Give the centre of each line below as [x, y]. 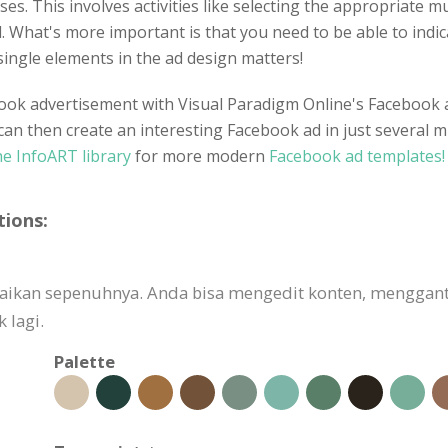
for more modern [202, 155]
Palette [84, 361]
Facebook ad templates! [357, 155]
